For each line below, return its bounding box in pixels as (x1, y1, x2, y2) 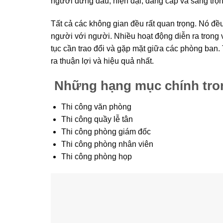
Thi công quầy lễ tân (61, 114, 133, 123)
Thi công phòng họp (61, 152, 132, 161)
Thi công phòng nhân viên (61, 139, 153, 148)
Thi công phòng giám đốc (61, 127, 151, 136)
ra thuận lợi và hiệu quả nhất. (51, 57, 154, 66)
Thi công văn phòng (61, 102, 131, 111)
